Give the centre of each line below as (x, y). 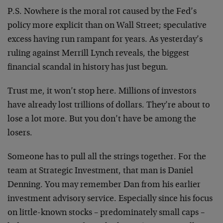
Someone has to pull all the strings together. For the (107, 157)
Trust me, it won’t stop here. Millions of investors (102, 92)
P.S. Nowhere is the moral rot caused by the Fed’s (102, 12)
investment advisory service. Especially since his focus (110, 199)
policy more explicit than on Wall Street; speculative (107, 26)
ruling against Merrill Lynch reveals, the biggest (98, 54)
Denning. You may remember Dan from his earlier (104, 185)
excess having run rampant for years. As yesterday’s (105, 40)
